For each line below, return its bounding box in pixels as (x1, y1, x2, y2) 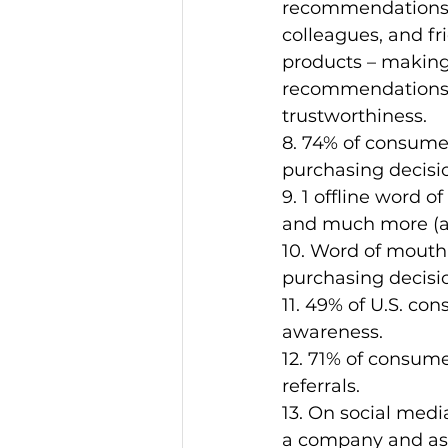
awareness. (282, 321, 383, 344)
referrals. (282, 375, 360, 398)
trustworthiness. (282, 105, 427, 128)
